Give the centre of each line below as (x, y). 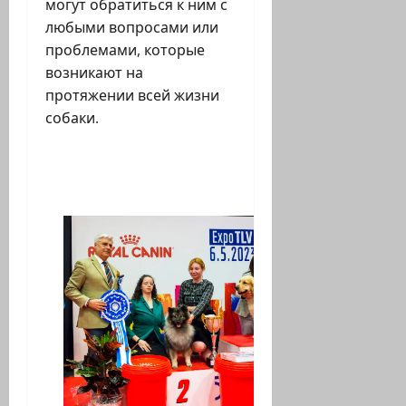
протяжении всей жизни (132, 96)
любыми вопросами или (132, 28)
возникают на (94, 73)
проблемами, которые (125, 50)
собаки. (72, 118)
